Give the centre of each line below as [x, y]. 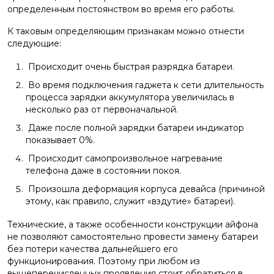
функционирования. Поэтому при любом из [104, 261]
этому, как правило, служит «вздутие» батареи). [130, 201]
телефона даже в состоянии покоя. [103, 171]
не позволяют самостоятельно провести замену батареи [133, 237]
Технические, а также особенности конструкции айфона [133, 224]
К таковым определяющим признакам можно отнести [126, 31]
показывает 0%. [60, 140]
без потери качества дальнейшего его [93, 249]
